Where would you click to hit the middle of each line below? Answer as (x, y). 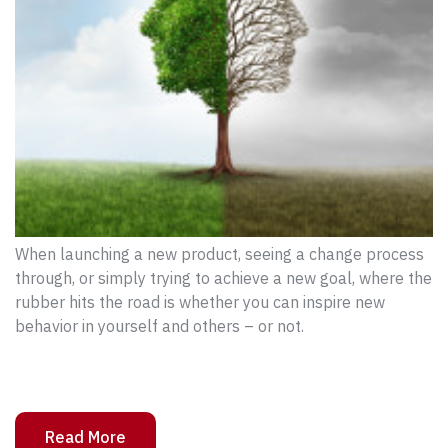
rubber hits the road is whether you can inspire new (200, 301)
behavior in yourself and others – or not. (159, 325)
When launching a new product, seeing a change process (219, 253)
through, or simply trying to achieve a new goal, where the (223, 277)
